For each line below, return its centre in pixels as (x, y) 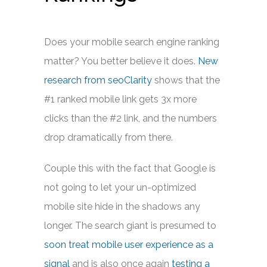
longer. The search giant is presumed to (130, 226)
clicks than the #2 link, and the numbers (131, 118)
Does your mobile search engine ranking (132, 42)
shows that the (186, 80)
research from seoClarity (98, 80)
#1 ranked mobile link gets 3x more (120, 99)
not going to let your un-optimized (120, 187)
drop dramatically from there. (108, 137)
